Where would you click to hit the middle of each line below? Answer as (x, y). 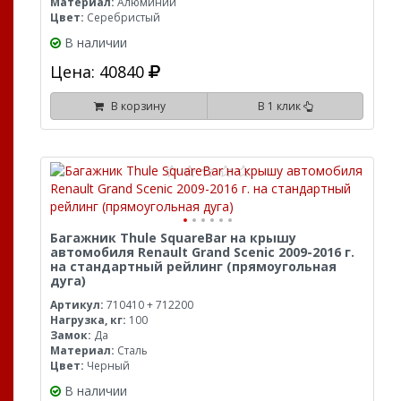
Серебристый (122, 17)
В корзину (135, 106)
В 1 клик (280, 106)
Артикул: (77, 305)
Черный (107, 366)
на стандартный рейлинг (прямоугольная (193, 266)
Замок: (71, 335)
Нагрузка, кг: (88, 320)
